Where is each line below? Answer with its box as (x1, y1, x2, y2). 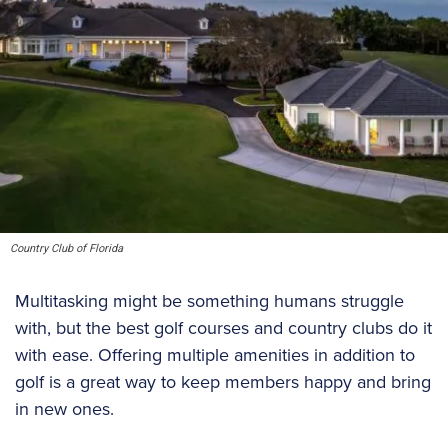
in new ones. (15, 396, 114, 422)
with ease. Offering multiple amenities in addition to (15, 342, 415, 368)
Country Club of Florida (10, 242, 123, 256)
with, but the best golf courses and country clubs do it (15, 315, 432, 341)
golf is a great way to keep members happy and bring (15, 369, 431, 395)
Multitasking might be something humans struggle (15, 288, 404, 314)
